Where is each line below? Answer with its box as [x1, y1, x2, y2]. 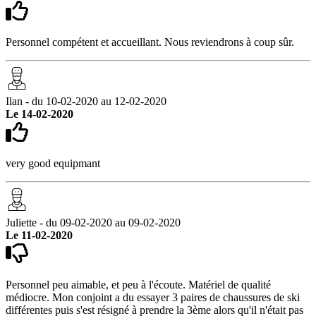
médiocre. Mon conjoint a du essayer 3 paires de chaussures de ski [6, 291, 300, 303]
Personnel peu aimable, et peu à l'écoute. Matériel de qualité [6, 278, 271, 291]
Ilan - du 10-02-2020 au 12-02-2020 [6, 95, 166, 107]
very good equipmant [6, 157, 100, 169]
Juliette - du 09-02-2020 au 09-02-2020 [6, 216, 181, 229]
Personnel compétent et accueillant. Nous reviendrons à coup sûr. [6, 35, 294, 48]
